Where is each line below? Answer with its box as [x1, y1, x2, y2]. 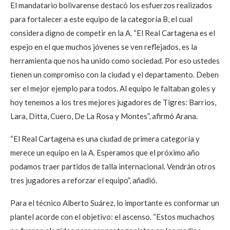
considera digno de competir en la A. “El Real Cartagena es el [10, 28, 215, 37]
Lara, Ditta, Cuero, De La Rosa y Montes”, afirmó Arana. [10, 111, 198, 121]
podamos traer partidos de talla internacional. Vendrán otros [10, 162, 216, 171]
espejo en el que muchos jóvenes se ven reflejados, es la [10, 42, 197, 51]
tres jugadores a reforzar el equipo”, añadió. [10, 176, 157, 185]
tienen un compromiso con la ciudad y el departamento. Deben [10, 70, 219, 79]
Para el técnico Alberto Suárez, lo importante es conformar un [10, 198, 219, 207]
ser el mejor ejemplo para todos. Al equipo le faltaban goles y [10, 84, 216, 93]
